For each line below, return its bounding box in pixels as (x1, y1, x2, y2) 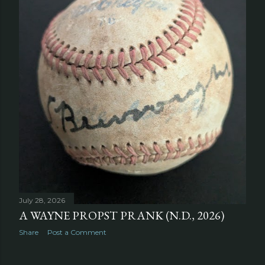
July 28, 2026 (19, 195, 65, 205)
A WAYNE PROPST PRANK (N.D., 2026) (19, 207, 224, 223)
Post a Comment (47, 227, 106, 237)
